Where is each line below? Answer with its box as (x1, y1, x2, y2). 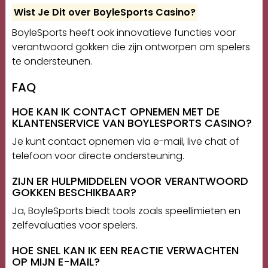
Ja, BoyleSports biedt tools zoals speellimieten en (11, 204, 240, 218)
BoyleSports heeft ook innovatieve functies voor (11, 26, 236, 40)
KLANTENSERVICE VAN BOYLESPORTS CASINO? (11, 115, 252, 131)
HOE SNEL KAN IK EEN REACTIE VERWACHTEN (11, 243, 239, 258)
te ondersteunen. (11, 54, 92, 69)
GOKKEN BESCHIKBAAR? (11, 185, 136, 200)
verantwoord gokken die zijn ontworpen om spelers (11, 40, 250, 54)
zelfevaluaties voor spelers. (11, 218, 138, 233)
